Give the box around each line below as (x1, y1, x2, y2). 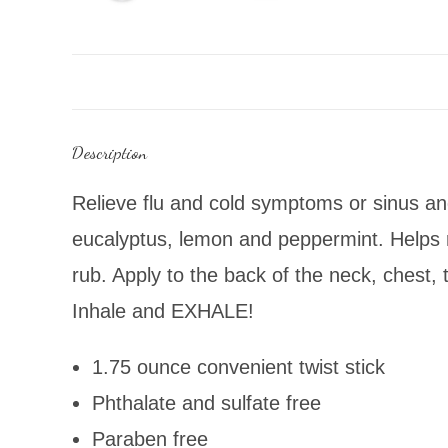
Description (72, 141, 147, 163)
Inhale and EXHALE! (72, 300, 254, 322)
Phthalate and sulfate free (92, 392, 321, 414)
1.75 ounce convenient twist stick (92, 356, 385, 378)
